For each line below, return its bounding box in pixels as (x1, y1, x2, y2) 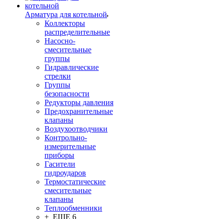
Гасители (44, 160, 75, 168)
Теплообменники (44, 204, 102, 212)
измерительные (44, 142, 96, 151)
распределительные (44, 28, 110, 36)
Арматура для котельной (25, 10, 107, 19)
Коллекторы (44, 19, 85, 27)
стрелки (44, 72, 71, 80)
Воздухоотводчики (44, 125, 108, 133)
